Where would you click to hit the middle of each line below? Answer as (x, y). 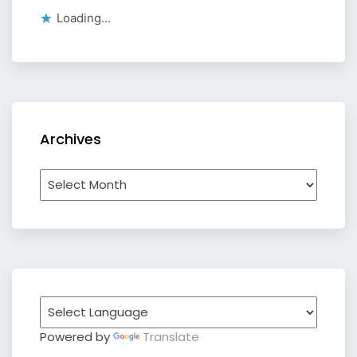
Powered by (76, 336)
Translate (171, 336)
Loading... (84, 18)
